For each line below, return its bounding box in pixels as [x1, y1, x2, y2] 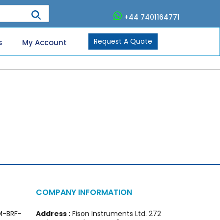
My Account [22, 37, 67, 48]
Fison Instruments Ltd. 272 [70, 208, 161, 219]
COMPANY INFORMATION [36, 186, 132, 198]
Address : [36, 208, 70, 219]
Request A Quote [94, 36, 152, 46]
